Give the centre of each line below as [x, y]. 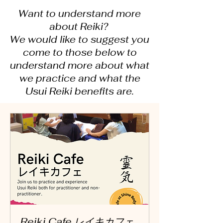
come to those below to [80, 52]
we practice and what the [80, 78]
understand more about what [80, 65]
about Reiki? [80, 26]
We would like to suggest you [80, 39]
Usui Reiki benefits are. [80, 91]
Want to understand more [80, 13]
